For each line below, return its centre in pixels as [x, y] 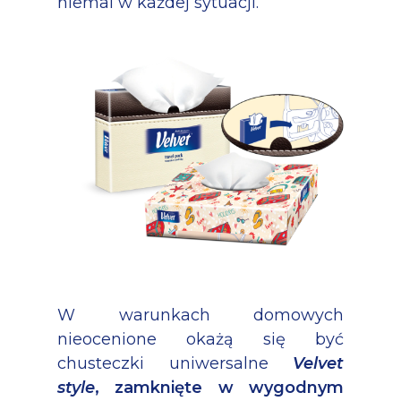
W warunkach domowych [200, 315]
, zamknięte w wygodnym [219, 387]
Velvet [318, 363]
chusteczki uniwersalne [175, 363]
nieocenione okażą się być [200, 339]
